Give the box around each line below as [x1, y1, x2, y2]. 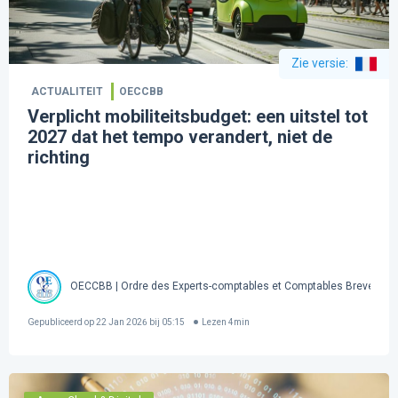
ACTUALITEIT [31, 85, 104, 99]
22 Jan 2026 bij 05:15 [94, 316, 186, 327]
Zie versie [291, 56, 346, 70]
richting [28, 147, 91, 169]
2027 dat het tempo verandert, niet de [28, 126, 333, 148]
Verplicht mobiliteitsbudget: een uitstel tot [28, 106, 369, 128]
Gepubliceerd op [28, 316, 95, 327]
